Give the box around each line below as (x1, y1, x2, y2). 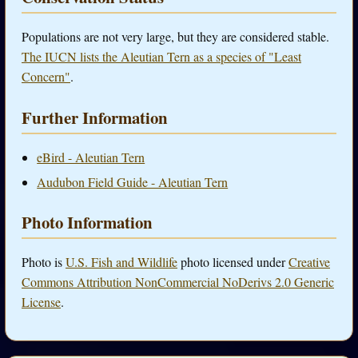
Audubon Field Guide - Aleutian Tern (37, 173, 229, 190)
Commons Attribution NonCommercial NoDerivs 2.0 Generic (22, 273, 334, 291)
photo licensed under (177, 253, 288, 271)
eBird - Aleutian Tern (37, 149, 145, 166)
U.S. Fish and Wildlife (66, 253, 177, 271)
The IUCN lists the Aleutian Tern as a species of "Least (22, 48, 301, 66)
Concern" (22, 68, 70, 86)
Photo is (22, 253, 66, 271)
